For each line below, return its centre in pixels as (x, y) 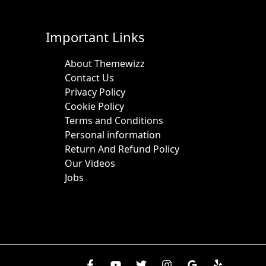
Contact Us (89, 77)
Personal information (113, 134)
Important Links (95, 37)
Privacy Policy (95, 92)
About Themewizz (104, 63)
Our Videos (90, 163)
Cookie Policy (94, 106)
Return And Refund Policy (122, 149)
